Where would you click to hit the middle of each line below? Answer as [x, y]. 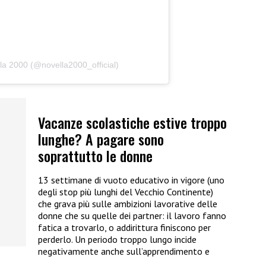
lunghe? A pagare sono [101, 139]
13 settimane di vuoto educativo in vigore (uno [131, 180]
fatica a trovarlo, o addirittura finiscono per [124, 227]
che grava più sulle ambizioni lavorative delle [128, 203]
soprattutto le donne [95, 155]
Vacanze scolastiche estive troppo [132, 122]
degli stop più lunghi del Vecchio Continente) [126, 191]
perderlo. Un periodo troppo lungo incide [117, 239]
